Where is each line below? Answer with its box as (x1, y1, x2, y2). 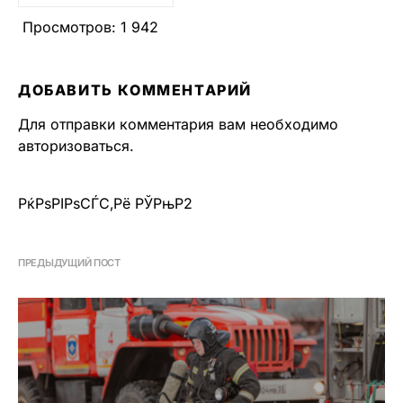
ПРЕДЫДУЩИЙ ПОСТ (18, 256, 121, 270)
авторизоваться (18, 137, 130, 156)
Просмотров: (22, 18, 116, 37)
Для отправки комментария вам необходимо (18, 115, 338, 134)
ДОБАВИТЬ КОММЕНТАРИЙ (18, 81, 252, 100)
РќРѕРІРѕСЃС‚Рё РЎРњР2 (18, 194, 193, 213)
